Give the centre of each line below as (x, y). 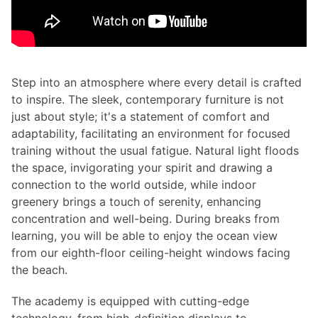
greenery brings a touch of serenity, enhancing (136, 202)
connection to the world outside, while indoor (134, 185)
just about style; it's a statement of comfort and (141, 116)
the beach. (39, 270)
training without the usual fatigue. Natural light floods (155, 150)
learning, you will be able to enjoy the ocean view (144, 236)
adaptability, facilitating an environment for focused (151, 133)
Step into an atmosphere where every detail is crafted (157, 82)
